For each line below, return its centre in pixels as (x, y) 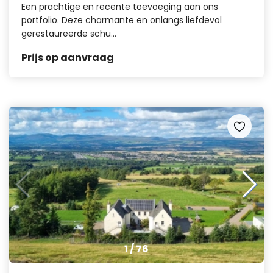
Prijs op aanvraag (68, 58)
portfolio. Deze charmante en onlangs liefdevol (122, 20)
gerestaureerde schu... (69, 34)
